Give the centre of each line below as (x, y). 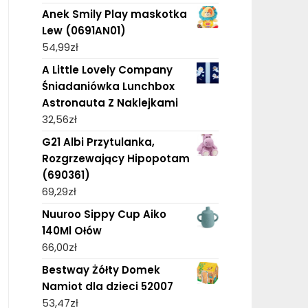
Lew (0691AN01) (84, 30)
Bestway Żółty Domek (101, 269)
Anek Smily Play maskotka (114, 14)
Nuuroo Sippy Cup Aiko (104, 214)
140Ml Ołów (71, 230)
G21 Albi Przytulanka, (98, 142)
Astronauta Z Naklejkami (110, 102)
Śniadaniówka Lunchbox (108, 86)
